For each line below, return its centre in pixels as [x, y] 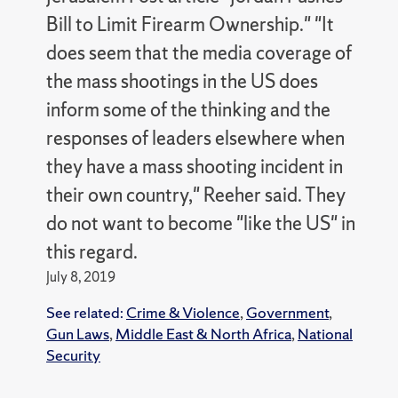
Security [73, 354]
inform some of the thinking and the [188, 109]
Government [287, 312]
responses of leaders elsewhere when [195, 138]
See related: [86, 312]
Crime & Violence [183, 312]
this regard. [92, 251]
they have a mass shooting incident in [194, 166]
